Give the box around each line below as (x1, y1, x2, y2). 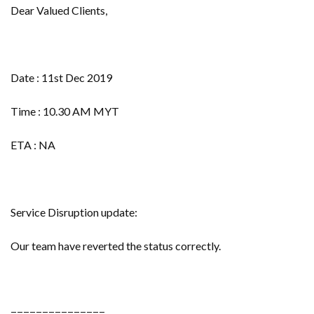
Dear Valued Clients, (11, 4, 107, 17)
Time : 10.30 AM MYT (11, 104, 119, 118)
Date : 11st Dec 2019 (11, 71, 112, 84)
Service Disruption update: (11, 205, 137, 219)
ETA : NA (11, 138, 55, 151)
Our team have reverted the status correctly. (11, 239, 221, 252)
